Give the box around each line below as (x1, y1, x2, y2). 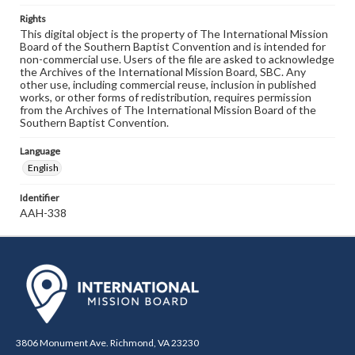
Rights (20, 13, 46, 25)
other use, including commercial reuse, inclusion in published (20, 78, 316, 91)
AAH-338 (20, 206, 67, 219)
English (28, 162, 59, 174)
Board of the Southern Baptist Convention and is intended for (20, 40, 326, 53)
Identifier (20, 192, 59, 204)
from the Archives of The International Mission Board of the (20, 103, 316, 116)
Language (20, 145, 60, 157)
